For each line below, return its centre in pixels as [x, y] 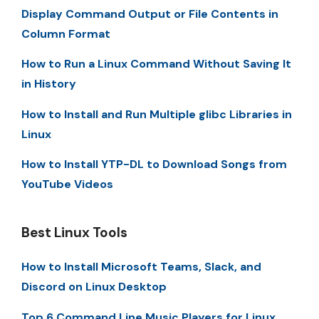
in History [49, 84]
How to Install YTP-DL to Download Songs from [154, 164]
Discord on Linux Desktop [94, 287]
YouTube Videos [67, 184]
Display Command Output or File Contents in [150, 14]
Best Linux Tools [74, 233]
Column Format [66, 34]
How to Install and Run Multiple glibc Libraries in [157, 114]
